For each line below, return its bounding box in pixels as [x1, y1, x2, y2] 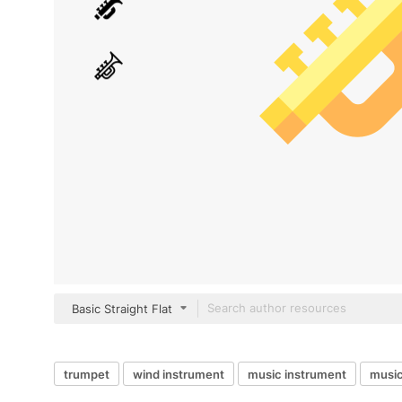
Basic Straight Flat [72, 301, 172, 316]
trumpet [64, 366, 109, 381]
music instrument [248, 366, 346, 381]
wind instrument [133, 366, 224, 381]
